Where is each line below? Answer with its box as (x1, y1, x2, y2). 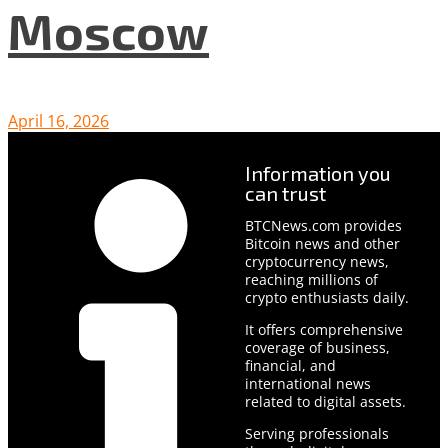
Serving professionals (244, 423, 389, 443)
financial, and (244, 355, 336, 375)
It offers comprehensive (244, 319, 403, 339)
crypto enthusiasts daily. (244, 287, 409, 307)
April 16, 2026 (8, 109, 109, 132)
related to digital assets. (244, 391, 406, 411)
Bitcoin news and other (244, 233, 400, 253)
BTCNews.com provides (244, 215, 402, 235)
